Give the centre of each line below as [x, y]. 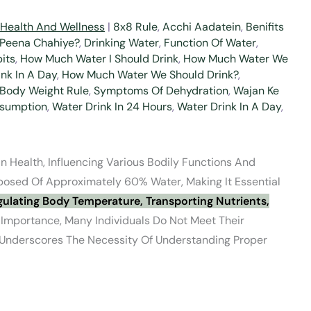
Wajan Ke [256, 91]
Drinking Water [121, 43]
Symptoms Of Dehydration [161, 91]
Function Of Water [210, 43]
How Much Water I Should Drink [99, 59]
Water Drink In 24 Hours [112, 107]
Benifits [265, 27]
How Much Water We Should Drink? [150, 75]
